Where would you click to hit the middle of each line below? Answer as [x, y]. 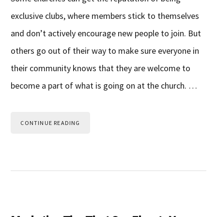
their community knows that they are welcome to [101, 68]
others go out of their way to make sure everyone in [105, 51]
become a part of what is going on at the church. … [104, 86]
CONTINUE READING [50, 123]
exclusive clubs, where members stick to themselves [105, 16]
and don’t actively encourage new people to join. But [106, 33]
